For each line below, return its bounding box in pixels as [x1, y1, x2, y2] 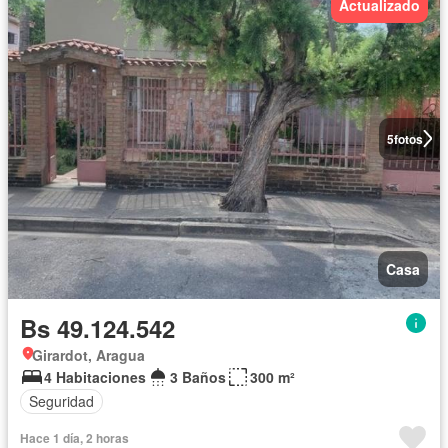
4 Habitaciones [44, 366, 146, 387]
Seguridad [29, 391, 94, 412]
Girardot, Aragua [32, 344, 145, 365]
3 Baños [170, 366, 226, 387]
